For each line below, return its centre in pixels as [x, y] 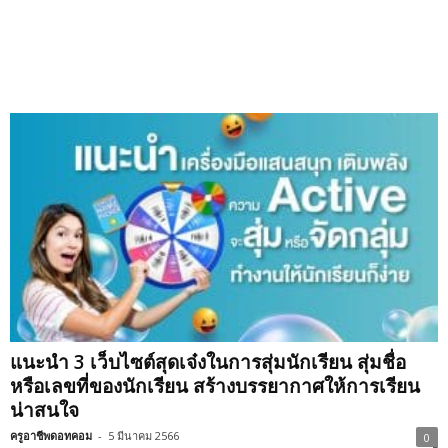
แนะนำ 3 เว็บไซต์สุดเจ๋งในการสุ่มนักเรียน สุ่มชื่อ [208, 361]
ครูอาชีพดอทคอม [51, 435]
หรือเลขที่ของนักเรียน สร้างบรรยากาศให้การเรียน [215, 385]
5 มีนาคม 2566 [143, 435]
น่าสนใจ [44, 409]
